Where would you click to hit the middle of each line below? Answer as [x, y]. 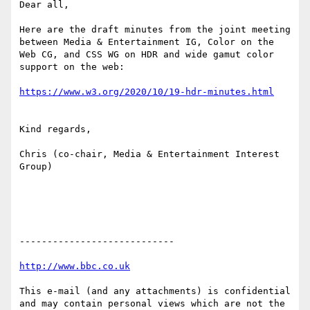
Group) [36, 167]
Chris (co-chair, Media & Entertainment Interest [149, 154]
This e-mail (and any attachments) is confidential [155, 291]
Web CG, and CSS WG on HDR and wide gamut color [147, 55]
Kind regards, [55, 129]
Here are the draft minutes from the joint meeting [155, 30]
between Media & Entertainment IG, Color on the [147, 42]
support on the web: [72, 67]
